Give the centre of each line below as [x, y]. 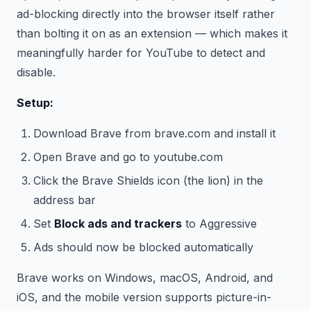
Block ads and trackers [118, 223]
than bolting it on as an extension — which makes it [152, 33]
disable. [36, 72]
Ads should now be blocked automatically [143, 247]
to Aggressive [219, 223]
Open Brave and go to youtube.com [128, 157]
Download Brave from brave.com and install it [154, 133]
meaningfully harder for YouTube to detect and [141, 52]
